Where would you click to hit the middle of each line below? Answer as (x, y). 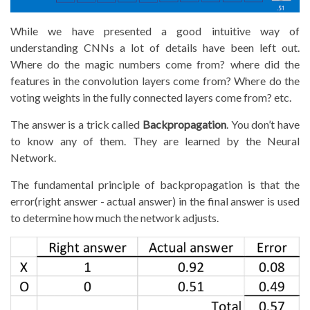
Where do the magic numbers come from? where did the (155, 64)
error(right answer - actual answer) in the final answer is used (155, 201)
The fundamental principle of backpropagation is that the (155, 185)
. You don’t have (263, 125)
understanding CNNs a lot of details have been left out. (155, 48)
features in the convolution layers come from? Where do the (155, 81)
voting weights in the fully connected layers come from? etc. (151, 98)
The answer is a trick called (76, 125)
